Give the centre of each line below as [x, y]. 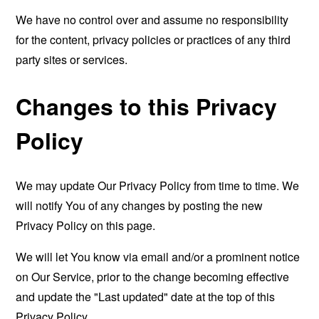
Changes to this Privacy [147, 106]
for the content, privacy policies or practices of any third [153, 40]
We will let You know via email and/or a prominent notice [158, 257]
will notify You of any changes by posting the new [140, 206]
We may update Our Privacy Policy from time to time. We [158, 186]
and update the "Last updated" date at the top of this [146, 297]
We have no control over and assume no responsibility [152, 20]
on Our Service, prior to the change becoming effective [153, 277]
